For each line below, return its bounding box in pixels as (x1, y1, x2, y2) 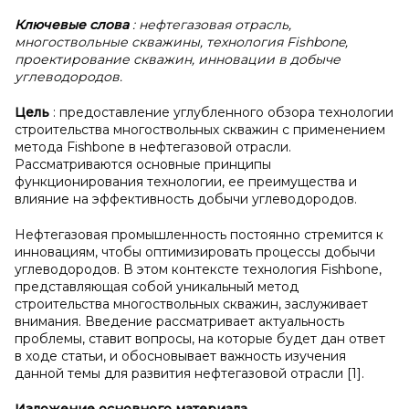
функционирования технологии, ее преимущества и (15, 173, 357, 190)
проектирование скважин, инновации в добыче (15, 51, 341, 68)
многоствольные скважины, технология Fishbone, (15, 34, 348, 50)
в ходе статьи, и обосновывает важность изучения (15, 348, 346, 364)
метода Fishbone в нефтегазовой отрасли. (15, 139, 291, 155)
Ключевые (15, 16, 89, 33)
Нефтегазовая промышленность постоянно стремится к (15, 226, 383, 243)
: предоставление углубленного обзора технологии (53, 104, 393, 121)
